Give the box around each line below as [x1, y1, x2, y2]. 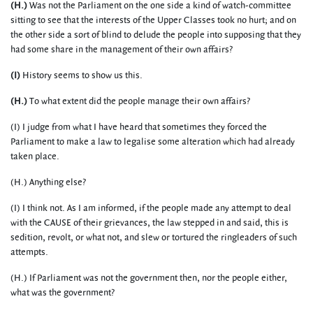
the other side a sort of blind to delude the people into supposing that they [10, 29, 301, 41]
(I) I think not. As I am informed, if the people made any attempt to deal [10, 202, 291, 214]
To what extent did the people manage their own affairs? [27, 95, 250, 108]
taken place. [10, 150, 59, 163]
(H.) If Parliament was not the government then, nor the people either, [10, 272, 287, 284]
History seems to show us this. [20, 69, 143, 82]
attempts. [10, 246, 48, 259]
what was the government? [10, 286, 115, 299]
